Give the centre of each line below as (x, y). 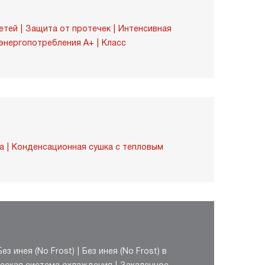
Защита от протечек (68, 28)
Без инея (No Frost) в (125, 251)
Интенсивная (145, 28)
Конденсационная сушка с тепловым (88, 147)
